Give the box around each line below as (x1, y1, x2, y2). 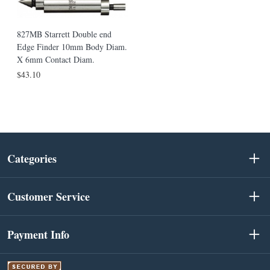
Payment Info (7, 227, 69, 242)
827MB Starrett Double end (17, 28, 111, 40)
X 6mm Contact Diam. (17, 54, 95, 66)
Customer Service (7, 189, 90, 204)
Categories (7, 151, 57, 166)
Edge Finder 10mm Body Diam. (17, 41, 127, 53)
